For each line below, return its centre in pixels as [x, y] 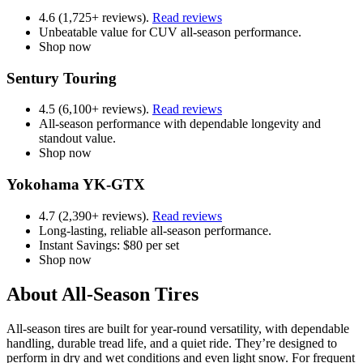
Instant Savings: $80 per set [109, 245]
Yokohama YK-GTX [76, 184]
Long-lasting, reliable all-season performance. [155, 230]
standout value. [77, 139]
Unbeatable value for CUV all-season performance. [170, 32]
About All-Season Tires [102, 294]
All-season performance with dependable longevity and [180, 124]
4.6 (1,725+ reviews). [96, 17]
